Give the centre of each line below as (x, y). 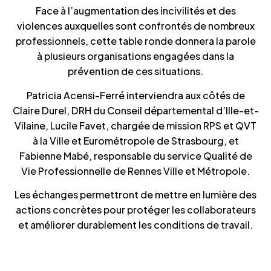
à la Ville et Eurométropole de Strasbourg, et (135, 140)
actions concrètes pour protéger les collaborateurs (135, 209)
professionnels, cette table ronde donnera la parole (135, 41)
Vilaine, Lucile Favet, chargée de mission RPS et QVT (135, 125)
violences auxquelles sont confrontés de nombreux (135, 26)
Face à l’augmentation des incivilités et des (135, 11)
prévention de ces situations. (135, 71)
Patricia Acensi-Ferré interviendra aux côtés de (135, 95)
